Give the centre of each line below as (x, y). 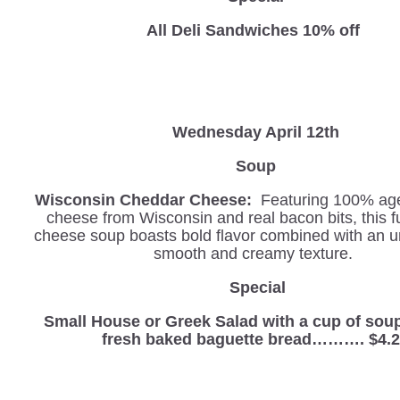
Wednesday (218, 132)
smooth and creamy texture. (254, 253)
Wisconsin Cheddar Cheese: (143, 200)
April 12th (302, 132)
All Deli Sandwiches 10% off (256, 30)
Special (258, 287)
